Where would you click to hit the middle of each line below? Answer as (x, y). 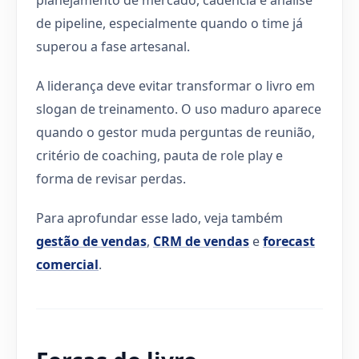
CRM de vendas (201, 241)
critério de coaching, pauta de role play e (159, 155)
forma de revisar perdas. (111, 178)
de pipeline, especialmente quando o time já (169, 23)
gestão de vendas (91, 241)
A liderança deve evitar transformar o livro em (175, 85)
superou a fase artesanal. (113, 46)
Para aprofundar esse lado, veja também (159, 218)
